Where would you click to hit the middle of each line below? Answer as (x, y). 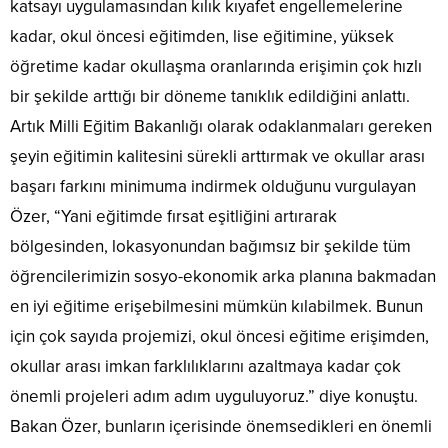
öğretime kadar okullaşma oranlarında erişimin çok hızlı (216, 66)
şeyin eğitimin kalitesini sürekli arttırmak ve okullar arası (217, 156)
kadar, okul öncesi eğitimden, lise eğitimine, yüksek (202, 36)
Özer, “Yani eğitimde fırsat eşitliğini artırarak (173, 216)
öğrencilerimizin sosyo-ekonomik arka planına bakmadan (223, 276)
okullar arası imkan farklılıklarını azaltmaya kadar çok (205, 366)
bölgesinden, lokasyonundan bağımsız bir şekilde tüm (210, 246)
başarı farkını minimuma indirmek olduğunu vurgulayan (213, 186)
